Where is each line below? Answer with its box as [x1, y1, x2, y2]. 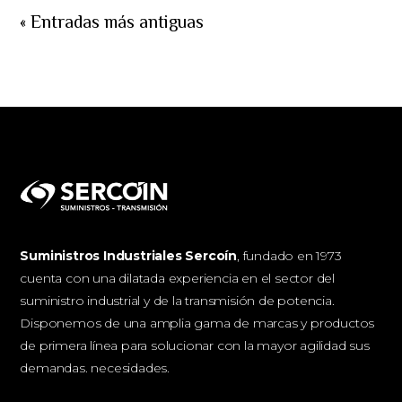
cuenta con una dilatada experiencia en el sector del [20, 270, 336, 287]
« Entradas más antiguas [20, 11, 205, 31]
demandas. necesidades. [20, 360, 170, 377]
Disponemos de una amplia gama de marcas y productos [20, 315, 375, 332]
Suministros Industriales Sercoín [20, 248, 238, 265]
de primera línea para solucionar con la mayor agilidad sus [20, 337, 370, 354]
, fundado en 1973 [237, 248, 342, 265]
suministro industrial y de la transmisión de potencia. [20, 293, 335, 310]
